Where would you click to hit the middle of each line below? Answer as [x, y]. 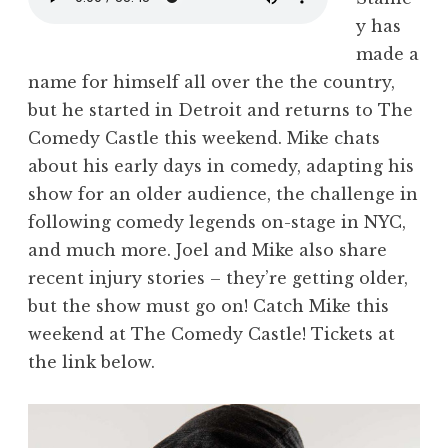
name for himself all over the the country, [211, 82]
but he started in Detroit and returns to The [220, 110]
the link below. [91, 362]
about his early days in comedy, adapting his [221, 166]
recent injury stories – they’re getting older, [218, 278]
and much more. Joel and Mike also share [207, 250]
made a [387, 54]
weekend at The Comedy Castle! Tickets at [211, 334]
